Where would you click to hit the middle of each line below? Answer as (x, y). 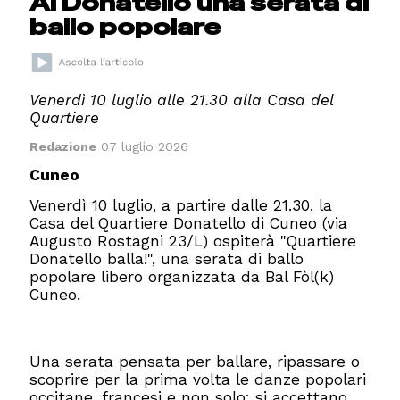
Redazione (63, 147)
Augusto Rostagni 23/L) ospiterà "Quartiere (193, 242)
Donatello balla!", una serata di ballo (167, 259)
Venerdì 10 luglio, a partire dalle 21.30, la (181, 206)
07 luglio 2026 (143, 147)
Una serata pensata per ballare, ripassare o (195, 361)
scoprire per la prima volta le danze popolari (198, 379)
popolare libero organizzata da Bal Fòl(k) (182, 277)
